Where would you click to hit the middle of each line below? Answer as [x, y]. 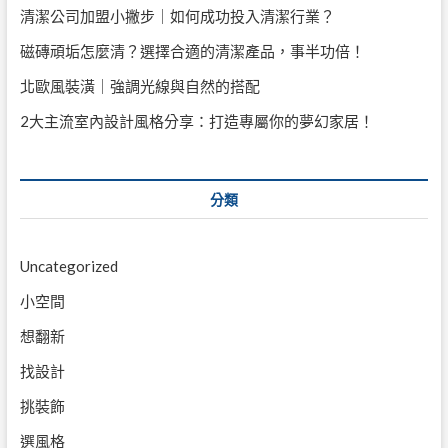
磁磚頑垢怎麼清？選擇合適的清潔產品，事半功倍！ [192, 50]
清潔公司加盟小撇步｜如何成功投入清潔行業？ [177, 15]
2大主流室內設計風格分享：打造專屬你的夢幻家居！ [196, 120]
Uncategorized [68, 265]
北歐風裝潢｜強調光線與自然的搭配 [139, 85]
